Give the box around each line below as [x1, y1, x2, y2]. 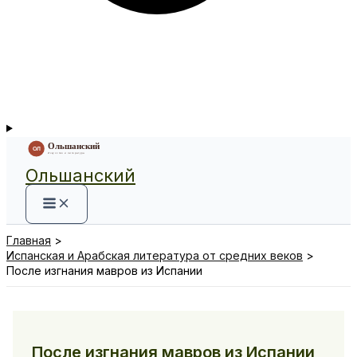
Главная [6, 233, 51, 248]
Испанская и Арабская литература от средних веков [6, 249, 303, 263]
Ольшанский [25, 165, 135, 186]
